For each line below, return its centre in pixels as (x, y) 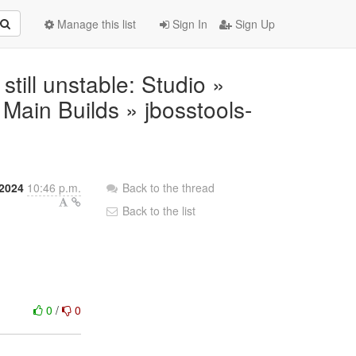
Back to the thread (169, 188)
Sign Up (253, 24)
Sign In (188, 24)
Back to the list (158, 211)
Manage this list (95, 24)
